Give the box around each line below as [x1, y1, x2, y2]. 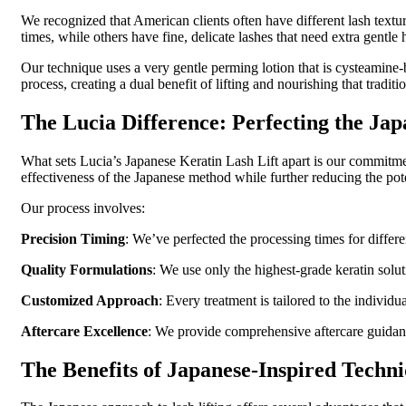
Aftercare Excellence [21, 323, 148, 339]
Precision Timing [21, 230, 125, 246]
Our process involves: [21, 199, 145, 216]
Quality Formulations [21, 261, 152, 277]
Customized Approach [21, 292, 159, 308]
